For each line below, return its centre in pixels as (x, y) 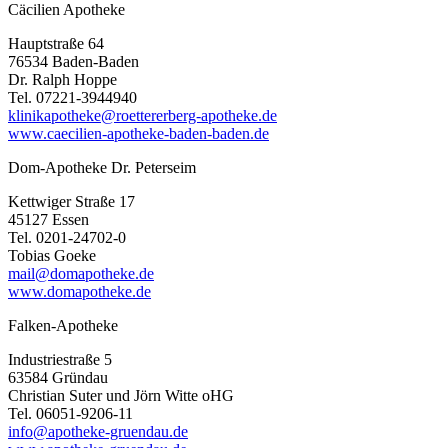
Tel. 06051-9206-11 (70, 413)
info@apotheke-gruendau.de (98, 431)
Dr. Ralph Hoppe (62, 79)
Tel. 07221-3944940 (72, 97)
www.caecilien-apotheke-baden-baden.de (138, 133)
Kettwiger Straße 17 (71, 201)
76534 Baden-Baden (73, 61)
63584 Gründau (58, 377)
